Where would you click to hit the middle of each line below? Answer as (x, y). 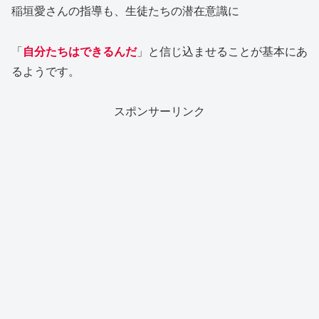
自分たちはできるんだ (80, 51)
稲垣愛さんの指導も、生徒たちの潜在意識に (125, 10)
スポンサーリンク (159, 111)
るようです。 (46, 70)
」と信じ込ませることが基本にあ (222, 51)
